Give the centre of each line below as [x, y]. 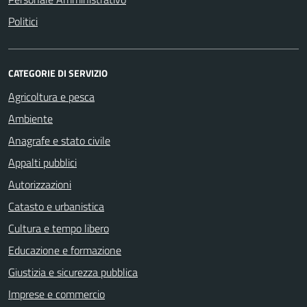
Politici [23, 21]
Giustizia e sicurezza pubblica [73, 272]
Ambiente [30, 119]
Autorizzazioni [40, 184]
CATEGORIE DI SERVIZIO [58, 73]
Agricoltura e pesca [51, 97]
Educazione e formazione [65, 250]
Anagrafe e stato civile [59, 140]
